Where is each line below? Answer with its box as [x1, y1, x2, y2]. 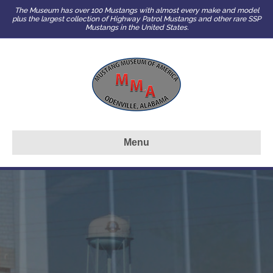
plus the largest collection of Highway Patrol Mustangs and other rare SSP [12, 15, 261, 23]
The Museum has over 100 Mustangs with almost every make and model [14, 6, 259, 15]
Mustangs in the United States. [85, 23, 188, 32]
